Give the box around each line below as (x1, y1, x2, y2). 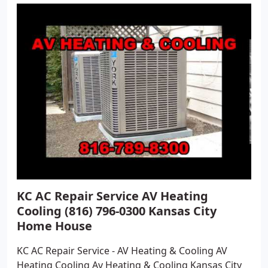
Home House (17, 218, 92, 234)
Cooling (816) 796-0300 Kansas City (17, 203, 217, 219)
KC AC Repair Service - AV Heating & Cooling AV (17, 244, 227, 257)
